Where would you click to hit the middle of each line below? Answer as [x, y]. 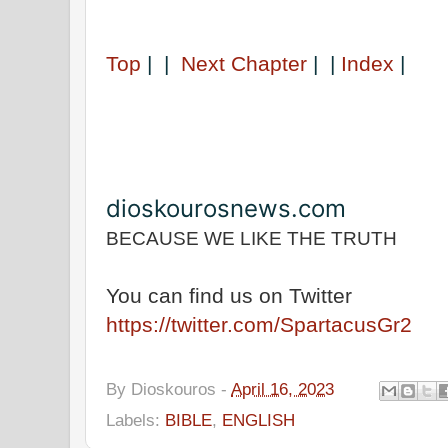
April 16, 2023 [282, 389]
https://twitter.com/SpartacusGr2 [259, 324]
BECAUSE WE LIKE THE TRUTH [251, 238]
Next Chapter [241, 63]
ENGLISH [258, 420]
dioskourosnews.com [226, 208]
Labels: [135, 420]
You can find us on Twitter [229, 295]
